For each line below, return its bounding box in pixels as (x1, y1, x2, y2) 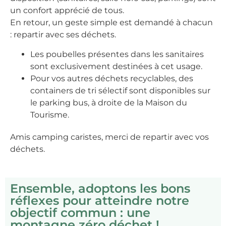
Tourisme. (30, 109, 69, 120)
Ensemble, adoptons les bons (10, 181, 190, 196)
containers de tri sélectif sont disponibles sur (30, 85, 210, 95)
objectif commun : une (10, 205, 150, 220)
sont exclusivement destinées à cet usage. (30, 61, 202, 71)
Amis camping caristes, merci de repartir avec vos (10, 132, 209, 142)
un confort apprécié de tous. (10, 6, 124, 16)
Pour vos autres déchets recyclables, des (30, 73, 193, 83)
